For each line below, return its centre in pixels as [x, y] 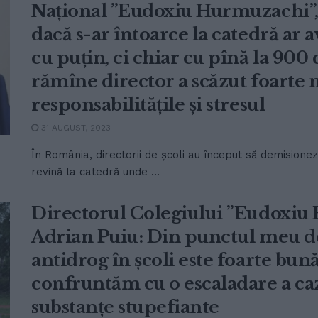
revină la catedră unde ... [95, 172]
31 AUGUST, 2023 [75, 128]
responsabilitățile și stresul [148, 105]
